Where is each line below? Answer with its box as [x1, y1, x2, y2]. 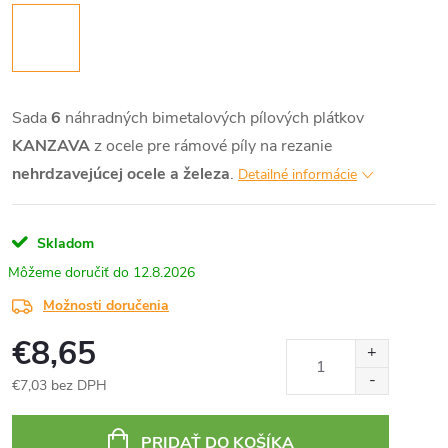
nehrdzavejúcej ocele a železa [12, 163, 230, 185]
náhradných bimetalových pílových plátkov [61, 107, 364, 129]
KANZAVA [12, 135, 94, 157]
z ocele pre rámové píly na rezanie [94, 135, 332, 157]
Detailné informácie [238, 165, 357, 184]
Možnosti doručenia [43, 296, 169, 315]
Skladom [33, 234, 94, 253]
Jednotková [11, 397, 81, 416]
